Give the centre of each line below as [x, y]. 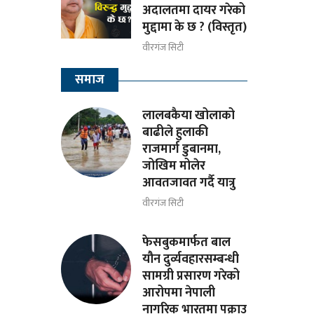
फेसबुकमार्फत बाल [187, 242]
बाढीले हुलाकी [176, 132]
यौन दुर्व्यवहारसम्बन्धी [191, 259]
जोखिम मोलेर [174, 166]
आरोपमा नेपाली [179, 293]
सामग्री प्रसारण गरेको [191, 276]
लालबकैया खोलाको [189, 115]
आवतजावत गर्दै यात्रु [189, 183]
